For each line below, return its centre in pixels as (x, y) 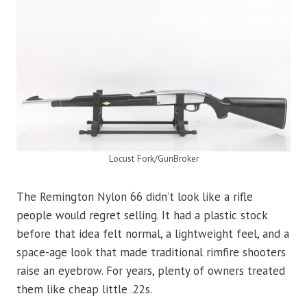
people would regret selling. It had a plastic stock (142, 216)
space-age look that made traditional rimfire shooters (151, 253)
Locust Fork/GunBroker (153, 159)
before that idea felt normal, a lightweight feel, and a (153, 234)
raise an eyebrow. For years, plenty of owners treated (151, 271)
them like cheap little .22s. (84, 290)
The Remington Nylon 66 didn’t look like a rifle (135, 197)
